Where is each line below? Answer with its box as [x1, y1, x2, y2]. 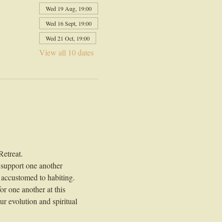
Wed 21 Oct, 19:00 [45, 34, 90, 43]
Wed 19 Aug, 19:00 [45, 4, 92, 13]
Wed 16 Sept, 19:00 [45, 19, 92, 28]
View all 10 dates [39, 47, 94, 58]
